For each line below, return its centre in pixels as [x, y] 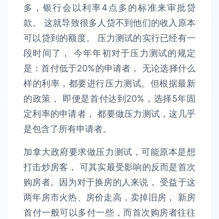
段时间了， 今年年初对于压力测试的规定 [109, 53]
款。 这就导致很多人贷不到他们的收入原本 [109, 23]
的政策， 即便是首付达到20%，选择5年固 [109, 99]
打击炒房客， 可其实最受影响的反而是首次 [109, 167]
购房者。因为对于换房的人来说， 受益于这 [109, 182]
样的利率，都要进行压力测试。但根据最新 [109, 83]
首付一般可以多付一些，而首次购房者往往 [109, 212]
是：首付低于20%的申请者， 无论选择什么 [109, 68]
